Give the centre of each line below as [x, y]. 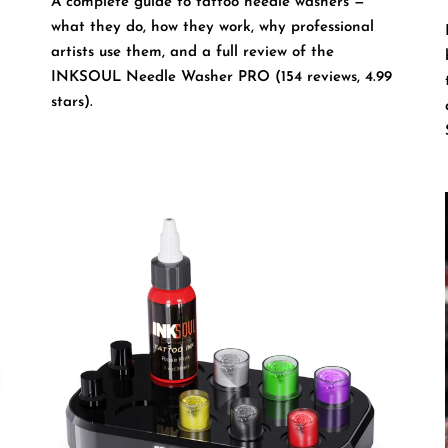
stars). [71, 103]
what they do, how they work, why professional [212, 28]
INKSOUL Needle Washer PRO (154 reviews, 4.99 [221, 78]
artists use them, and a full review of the [192, 53]
